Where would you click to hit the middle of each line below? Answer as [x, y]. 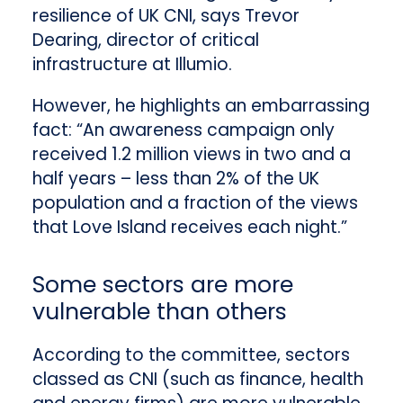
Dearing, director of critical [145, 40]
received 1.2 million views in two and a [191, 154]
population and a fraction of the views [195, 202]
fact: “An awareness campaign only [183, 130]
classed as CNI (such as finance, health [197, 379]
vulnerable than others [159, 311]
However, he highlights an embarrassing [201, 105]
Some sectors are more [162, 284]
